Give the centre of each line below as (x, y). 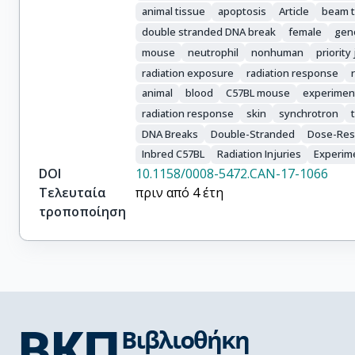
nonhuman (278, 52)
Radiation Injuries (260, 154)
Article (294, 11)
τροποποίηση (82, 211)
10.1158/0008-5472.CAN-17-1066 (232, 173)
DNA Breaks (170, 134)
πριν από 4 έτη (180, 192)
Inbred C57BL (174, 154)
